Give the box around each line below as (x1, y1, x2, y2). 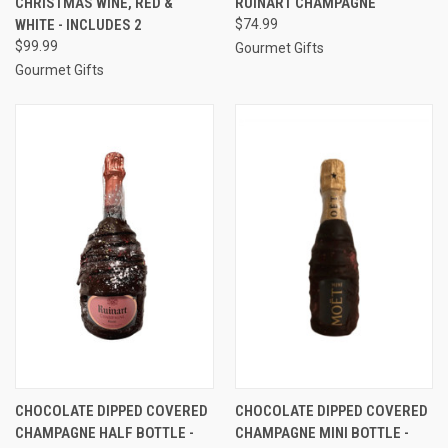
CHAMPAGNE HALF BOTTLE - (15, 423, 194, 442)
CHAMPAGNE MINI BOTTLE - (234, 423, 409, 442)
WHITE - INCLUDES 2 (15, 15, 142, 34)
